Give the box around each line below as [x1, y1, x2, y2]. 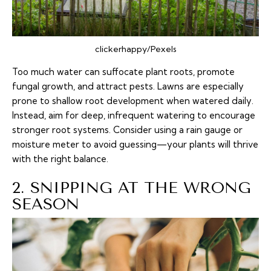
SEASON [12, 195, 79, 214]
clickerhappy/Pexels [94, 44, 177, 55]
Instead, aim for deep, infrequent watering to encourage [12, 109, 255, 122]
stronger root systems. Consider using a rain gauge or [12, 124, 243, 136]
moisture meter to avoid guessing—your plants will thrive [12, 139, 258, 151]
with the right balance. [12, 153, 108, 165]
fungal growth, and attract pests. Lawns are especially [12, 80, 244, 93]
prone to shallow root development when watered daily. [12, 95, 253, 107]
